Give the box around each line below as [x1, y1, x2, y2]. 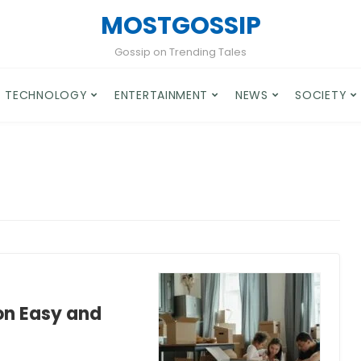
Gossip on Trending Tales [114, 44, 247, 60]
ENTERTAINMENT [114, 87, 209, 103]
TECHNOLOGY [5, 87, 88, 103]
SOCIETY [295, 87, 347, 103]
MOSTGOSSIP [100, 9, 261, 43]
